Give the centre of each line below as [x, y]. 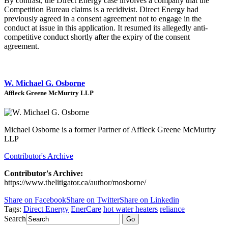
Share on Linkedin [149, 200]
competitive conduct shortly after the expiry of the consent [97, 37]
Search [15, 219]
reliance [172, 209]
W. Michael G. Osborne [45, 83]
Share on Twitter [93, 200]
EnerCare [86, 209]
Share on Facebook [35, 200]
